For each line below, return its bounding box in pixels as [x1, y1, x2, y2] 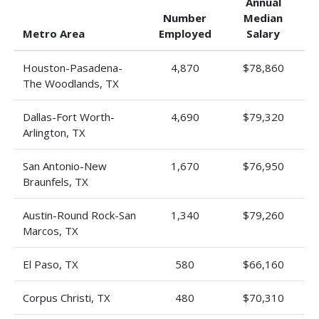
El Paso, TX [23, 257, 78, 271]
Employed [158, 26, 211, 41]
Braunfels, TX [23, 174, 88, 189]
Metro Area [23, 26, 85, 41]
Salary [246, 26, 280, 41]
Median [244, 11, 283, 25]
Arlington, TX [23, 125, 85, 140]
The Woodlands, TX [23, 76, 119, 90]
